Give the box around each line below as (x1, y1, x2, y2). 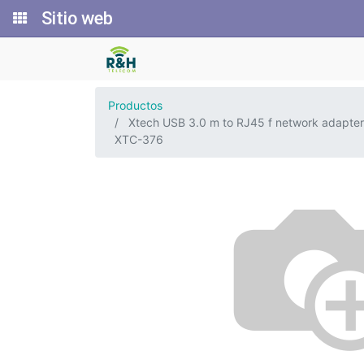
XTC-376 (115, 132, 163, 146)
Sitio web (41, 8, 113, 28)
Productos (108, 98, 162, 112)
